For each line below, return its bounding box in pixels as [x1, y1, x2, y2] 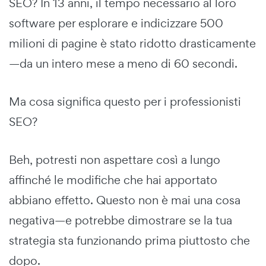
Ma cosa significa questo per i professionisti [9, 94, 241, 110]
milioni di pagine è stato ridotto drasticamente [9, 36, 256, 52]
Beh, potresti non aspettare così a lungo [9, 152, 220, 168]
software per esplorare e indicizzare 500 [9, 15, 223, 31]
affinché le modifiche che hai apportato [9, 172, 217, 188]
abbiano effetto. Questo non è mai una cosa [9, 192, 240, 208]
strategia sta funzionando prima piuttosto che [9, 233, 250, 249]
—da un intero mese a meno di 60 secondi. [9, 56, 237, 72]
